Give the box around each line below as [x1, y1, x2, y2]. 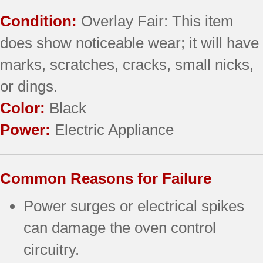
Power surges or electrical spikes [23, 197, 244, 215]
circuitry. [23, 240, 79, 258]
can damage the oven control [23, 218, 216, 237]
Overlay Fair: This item [81, 12, 234, 30]
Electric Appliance [55, 120, 174, 139]
